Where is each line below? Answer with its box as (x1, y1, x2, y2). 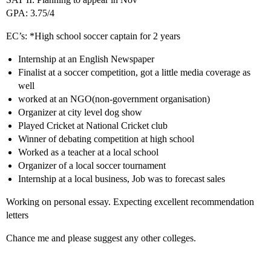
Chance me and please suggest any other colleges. (6, 233, 196, 244)
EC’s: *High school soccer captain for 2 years (6, 31, 180, 42)
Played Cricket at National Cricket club (18, 120, 168, 131)
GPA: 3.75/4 (6, 8, 54, 19)
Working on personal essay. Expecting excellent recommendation (6, 197, 254, 207)
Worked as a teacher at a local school (18, 147, 158, 158)
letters (6, 210, 28, 221)
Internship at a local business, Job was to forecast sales (18, 174, 225, 184)
